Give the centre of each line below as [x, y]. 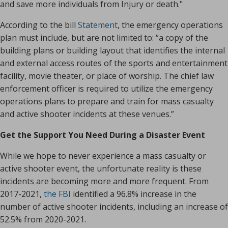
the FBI [57, 194]
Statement [98, 25]
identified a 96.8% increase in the [134, 194]
